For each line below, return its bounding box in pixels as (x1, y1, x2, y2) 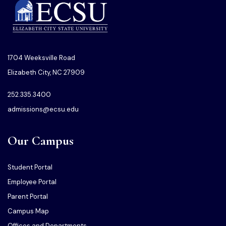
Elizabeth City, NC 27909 (8, 68, 85, 77)
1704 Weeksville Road (8, 53, 75, 63)
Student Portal (8, 163, 52, 172)
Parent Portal (8, 192, 48, 201)
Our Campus (8, 133, 74, 149)
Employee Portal (8, 178, 56, 187)
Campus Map (8, 207, 49, 216)
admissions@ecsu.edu (8, 105, 79, 114)
